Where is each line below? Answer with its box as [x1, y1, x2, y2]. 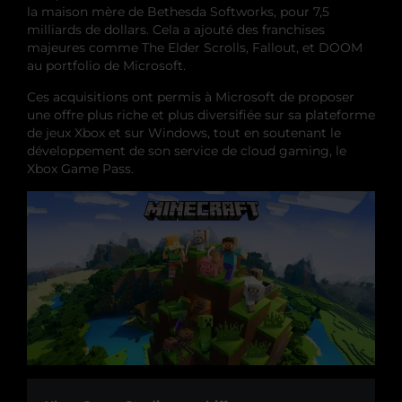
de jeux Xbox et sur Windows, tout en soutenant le [27, 124, 341, 141]
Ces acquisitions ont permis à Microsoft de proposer [27, 88, 354, 105]
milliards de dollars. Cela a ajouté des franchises [27, 21, 325, 38]
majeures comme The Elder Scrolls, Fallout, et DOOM [27, 39, 363, 56]
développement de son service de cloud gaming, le [27, 142, 346, 159]
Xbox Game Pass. [27, 160, 134, 177]
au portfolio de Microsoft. [27, 57, 186, 74]
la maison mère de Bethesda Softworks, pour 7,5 [27, 3, 329, 20]
